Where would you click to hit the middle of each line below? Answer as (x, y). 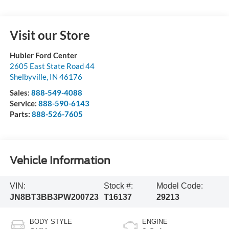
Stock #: (119, 186)
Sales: (20, 92)
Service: (24, 103)
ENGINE (155, 222)
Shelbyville (28, 76)
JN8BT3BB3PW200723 (54, 197)
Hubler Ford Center (43, 55)
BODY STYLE (51, 222)
